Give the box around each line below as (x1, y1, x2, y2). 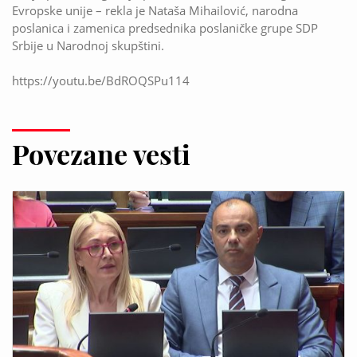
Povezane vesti (12, 135, 190, 173)
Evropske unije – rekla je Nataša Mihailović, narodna (12, 2, 298, 19)
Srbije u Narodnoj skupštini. (12, 37, 164, 54)
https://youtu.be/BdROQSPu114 (12, 73, 190, 89)
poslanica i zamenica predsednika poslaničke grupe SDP (12, 20, 318, 37)
